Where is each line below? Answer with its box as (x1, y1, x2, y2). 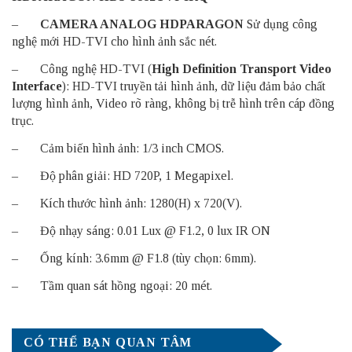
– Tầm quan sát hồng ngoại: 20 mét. (12, 278, 212, 292)
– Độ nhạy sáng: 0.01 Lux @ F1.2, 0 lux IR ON (12, 223, 270, 237)
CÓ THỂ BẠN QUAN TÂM (24, 335, 192, 349)
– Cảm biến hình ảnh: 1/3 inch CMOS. (12, 141, 224, 155)
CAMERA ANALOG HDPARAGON (40, 16, 244, 31)
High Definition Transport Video (152, 61, 332, 75)
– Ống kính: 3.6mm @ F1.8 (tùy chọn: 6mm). (12, 251, 256, 265)
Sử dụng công (244, 16, 317, 31)
